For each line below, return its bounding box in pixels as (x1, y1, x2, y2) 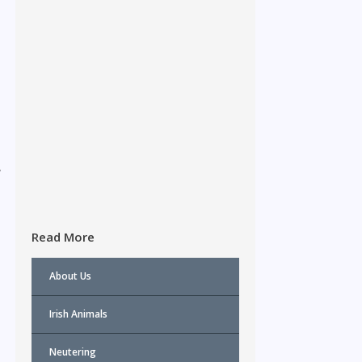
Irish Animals (49, 306, 108, 321)
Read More (32, 228, 95, 245)
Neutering (49, 344, 97, 359)
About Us (49, 268, 92, 283)
